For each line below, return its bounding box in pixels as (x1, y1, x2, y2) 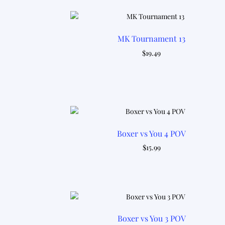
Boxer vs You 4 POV (117, 128, 186, 139)
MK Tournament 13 (118, 33, 186, 44)
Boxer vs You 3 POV (117, 213, 186, 224)
